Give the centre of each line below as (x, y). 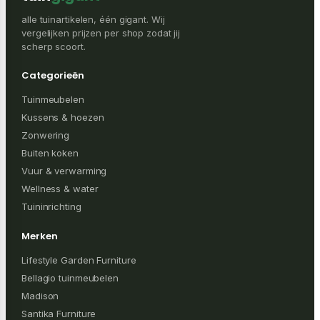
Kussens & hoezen (63, 117)
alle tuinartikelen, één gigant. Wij (93, 20)
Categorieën (53, 76)
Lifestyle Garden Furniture (79, 260)
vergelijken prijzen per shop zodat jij (101, 33)
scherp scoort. (54, 47)
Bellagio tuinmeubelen (70, 278)
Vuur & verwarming (64, 171)
